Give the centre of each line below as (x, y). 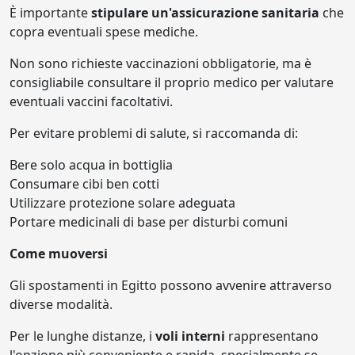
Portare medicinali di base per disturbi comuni (149, 222)
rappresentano (272, 336)
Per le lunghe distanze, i (82, 336)
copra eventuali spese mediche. (104, 32)
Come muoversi (59, 254)
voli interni (190, 336)
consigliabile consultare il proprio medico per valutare (172, 83)
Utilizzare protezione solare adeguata (122, 203)
